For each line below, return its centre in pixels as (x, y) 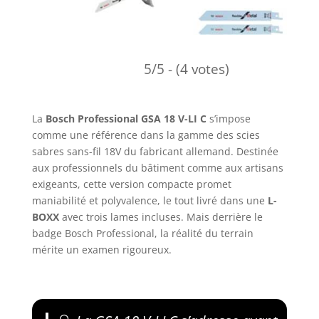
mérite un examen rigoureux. (101, 249)
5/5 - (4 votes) (186, 69)
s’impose (228, 118)
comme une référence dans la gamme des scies (146, 135)
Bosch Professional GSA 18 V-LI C (126, 118)
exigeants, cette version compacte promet (131, 184)
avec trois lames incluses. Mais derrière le (161, 216)
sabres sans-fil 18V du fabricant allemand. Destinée (155, 151)
